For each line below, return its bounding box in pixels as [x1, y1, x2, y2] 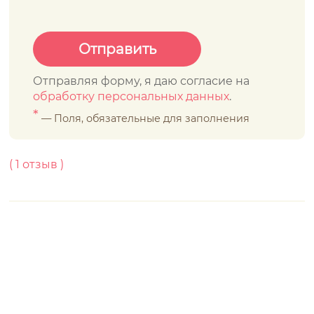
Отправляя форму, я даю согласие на [33, 74, 250, 88]
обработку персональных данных [33, 90, 230, 103]
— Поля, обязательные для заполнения [39, 112, 250, 125]
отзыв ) [20, 158, 64, 171]
